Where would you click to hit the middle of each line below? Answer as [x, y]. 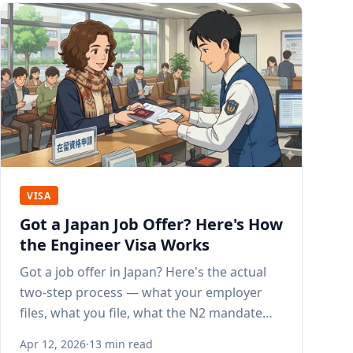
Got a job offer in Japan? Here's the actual [143, 272]
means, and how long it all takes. [117, 334]
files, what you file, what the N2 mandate [141, 313]
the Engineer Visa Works [115, 245]
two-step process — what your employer [141, 293]
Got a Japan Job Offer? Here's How [151, 225]
